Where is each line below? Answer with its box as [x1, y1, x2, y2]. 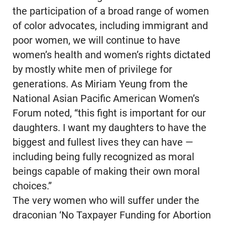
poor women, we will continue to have [12, 35, 180, 47]
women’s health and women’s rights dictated [12, 49, 210, 61]
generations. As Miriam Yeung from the [12, 78, 188, 90]
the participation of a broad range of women [12, 6, 209, 18]
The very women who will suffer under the [12, 195, 199, 207]
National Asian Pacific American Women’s [12, 93, 199, 105]
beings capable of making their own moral [12, 166, 200, 178]
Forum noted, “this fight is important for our [12, 107, 206, 120]
